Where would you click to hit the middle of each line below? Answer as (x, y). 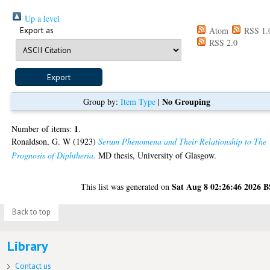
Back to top (31, 212)
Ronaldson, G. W (41, 141)
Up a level (41, 18)
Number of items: (43, 128)
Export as (37, 30)
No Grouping (186, 101)
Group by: (102, 101)
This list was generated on (127, 186)
